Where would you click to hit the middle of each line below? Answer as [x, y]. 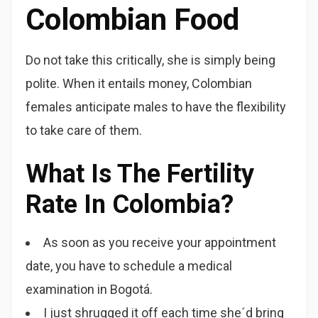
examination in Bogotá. [89, 289]
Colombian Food [132, 20]
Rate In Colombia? [130, 204]
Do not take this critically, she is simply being [150, 60]
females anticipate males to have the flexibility [156, 107]
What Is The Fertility [140, 174]
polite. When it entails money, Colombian [139, 83]
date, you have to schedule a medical [129, 266]
